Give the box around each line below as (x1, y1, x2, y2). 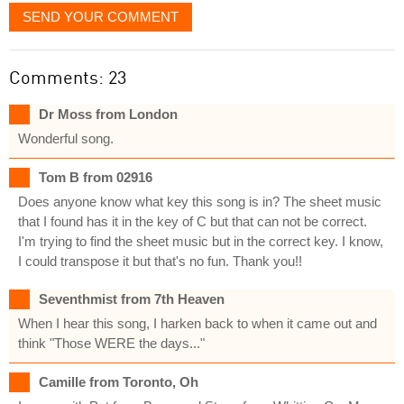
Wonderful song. (18, 130, 114, 146)
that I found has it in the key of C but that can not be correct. (18, 213, 367, 229)
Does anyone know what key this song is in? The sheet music (18, 193, 381, 209)
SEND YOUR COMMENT (23, 8, 179, 24)
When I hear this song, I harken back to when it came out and (18, 315, 377, 331)
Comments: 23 (9, 65, 126, 88)
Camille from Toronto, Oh (39, 373, 198, 390)
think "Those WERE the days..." (18, 335, 205, 351)
